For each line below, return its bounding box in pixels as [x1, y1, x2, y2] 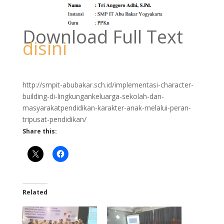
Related [22, 187, 47, 196]
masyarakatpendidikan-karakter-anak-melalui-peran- [22, 102, 191, 112]
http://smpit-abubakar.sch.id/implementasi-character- [22, 79, 193, 89]
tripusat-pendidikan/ [22, 114, 86, 124]
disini [22, 35, 67, 60]
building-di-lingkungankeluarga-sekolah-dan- [22, 91, 164, 101]
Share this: [22, 126, 57, 135]
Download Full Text [22, 24, 183, 49]
